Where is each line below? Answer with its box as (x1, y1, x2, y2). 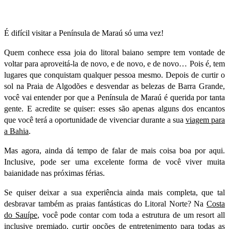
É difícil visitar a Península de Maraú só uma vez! (4, 28, 164, 37)
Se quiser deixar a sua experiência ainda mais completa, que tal (4, 188, 225, 197)
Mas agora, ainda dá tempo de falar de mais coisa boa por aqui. (4, 146, 225, 155)
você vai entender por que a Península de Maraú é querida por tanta (4, 93, 225, 102)
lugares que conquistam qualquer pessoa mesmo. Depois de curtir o (4, 70, 225, 79)
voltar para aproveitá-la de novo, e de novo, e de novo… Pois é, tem (4, 59, 225, 68)
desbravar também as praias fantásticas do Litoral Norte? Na (4, 199, 207, 208)
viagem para (185, 115, 225, 124)
